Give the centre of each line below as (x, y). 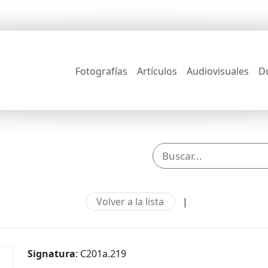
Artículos (157, 71)
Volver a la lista (130, 202)
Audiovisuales (218, 71)
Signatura (51, 254)
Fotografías (101, 71)
